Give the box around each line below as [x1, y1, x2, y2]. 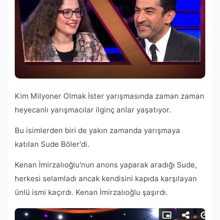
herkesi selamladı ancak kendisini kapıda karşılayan [15, 173, 197, 183]
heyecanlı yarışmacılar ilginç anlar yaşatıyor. [15, 105, 171, 114]
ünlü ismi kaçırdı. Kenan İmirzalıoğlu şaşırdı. [15, 187, 168, 197]
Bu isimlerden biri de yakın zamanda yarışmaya [15, 125, 180, 135]
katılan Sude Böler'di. [15, 139, 89, 149]
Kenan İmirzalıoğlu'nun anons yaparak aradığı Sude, [15, 160, 197, 169]
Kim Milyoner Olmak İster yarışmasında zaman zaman [15, 91, 204, 101]
